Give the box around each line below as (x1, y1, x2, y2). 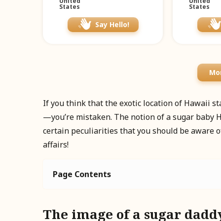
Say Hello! (95, 20, 130, 30)
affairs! (43, 139, 69, 150)
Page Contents (53, 169, 111, 180)
